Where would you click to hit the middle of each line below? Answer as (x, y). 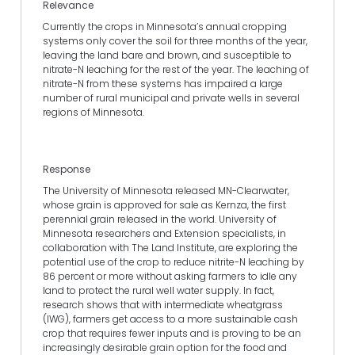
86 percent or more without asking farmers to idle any (170, 277)
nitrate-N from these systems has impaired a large (163, 83)
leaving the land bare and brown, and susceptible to (167, 55)
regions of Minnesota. (94, 112)
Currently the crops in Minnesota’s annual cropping (165, 26)
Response (67, 169)
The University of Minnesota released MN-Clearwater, (166, 191)
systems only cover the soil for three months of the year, (175, 40)
